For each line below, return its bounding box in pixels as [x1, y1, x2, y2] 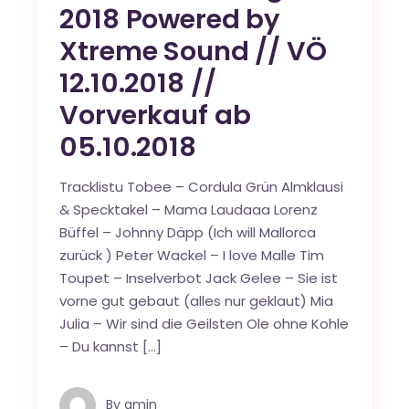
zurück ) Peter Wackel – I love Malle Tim [59, 246, 325, 266]
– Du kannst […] [59, 337, 163, 357]
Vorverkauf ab [59, 97, 251, 134]
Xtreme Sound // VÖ [59, 33, 327, 70]
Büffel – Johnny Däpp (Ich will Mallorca [59, 223, 317, 243]
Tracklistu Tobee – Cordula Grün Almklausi [59, 177, 344, 197]
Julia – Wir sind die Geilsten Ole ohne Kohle [59, 314, 350, 334]
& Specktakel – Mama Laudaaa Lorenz [59, 200, 319, 220]
